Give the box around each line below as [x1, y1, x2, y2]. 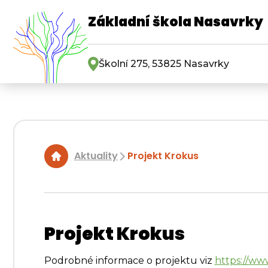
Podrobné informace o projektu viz [44, 255, 215, 267]
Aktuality [74, 149, 118, 163]
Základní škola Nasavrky [88, 13, 263, 31]
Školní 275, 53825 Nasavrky [99, 58, 229, 69]
